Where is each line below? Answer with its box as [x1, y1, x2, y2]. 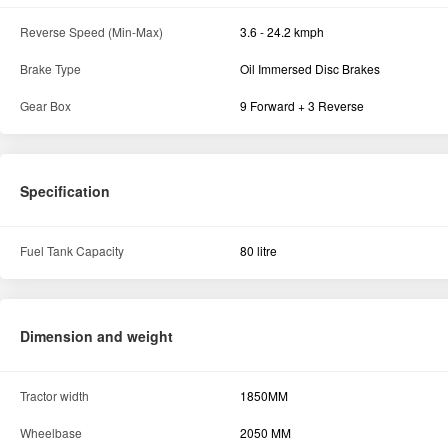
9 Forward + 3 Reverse [239, 97, 364, 115]
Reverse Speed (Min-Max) [20, 23, 163, 41]
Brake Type [20, 60, 81, 78]
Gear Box [20, 97, 71, 115]
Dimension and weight [20, 326, 173, 347]
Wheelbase [20, 424, 82, 442]
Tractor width [20, 387, 89, 405]
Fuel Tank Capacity [20, 242, 124, 260]
